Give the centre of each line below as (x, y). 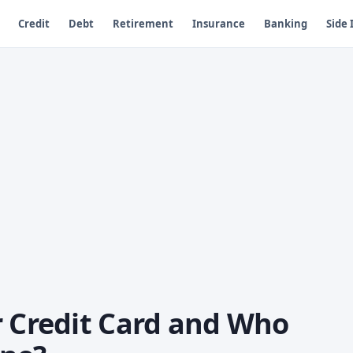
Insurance (218, 23)
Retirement (143, 23)
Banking (285, 23)
